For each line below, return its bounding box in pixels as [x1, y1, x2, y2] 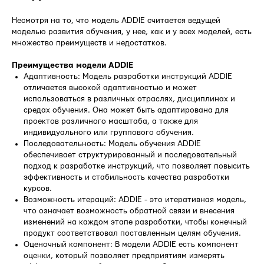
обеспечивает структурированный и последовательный [24, 151, 237, 160]
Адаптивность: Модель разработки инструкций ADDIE [24, 72, 232, 81]
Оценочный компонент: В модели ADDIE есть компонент [24, 240, 239, 249]
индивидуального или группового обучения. [24, 128, 194, 137]
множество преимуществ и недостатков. [12, 39, 167, 48]
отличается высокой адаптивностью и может [24, 84, 197, 93]
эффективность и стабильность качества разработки [24, 173, 229, 182]
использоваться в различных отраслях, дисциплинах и [24, 95, 235, 104]
